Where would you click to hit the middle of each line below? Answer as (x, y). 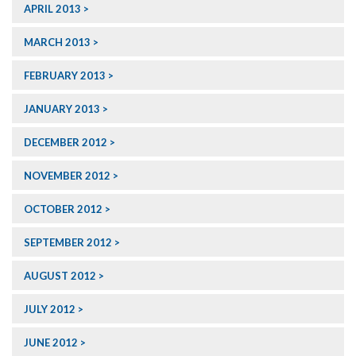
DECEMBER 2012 (66, 143)
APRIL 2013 (52, 9)
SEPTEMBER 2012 (68, 243)
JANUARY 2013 (62, 109)
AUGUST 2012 (60, 276)
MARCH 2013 (57, 43)
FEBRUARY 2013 (65, 76)
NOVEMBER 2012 (67, 176)
